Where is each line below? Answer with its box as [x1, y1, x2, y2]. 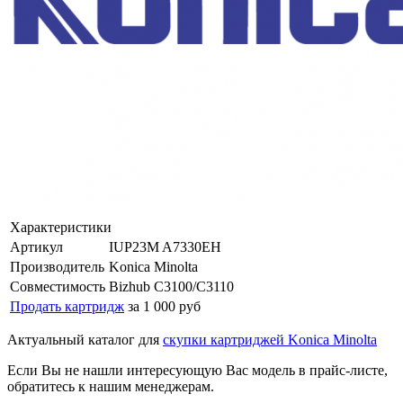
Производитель [10, 258, 104, 274]
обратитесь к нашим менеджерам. [7, 378, 214, 394]
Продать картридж [10, 298, 124, 314]
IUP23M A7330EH [109, 238, 221, 255]
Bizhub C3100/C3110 [109, 278, 234, 294]
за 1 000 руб [128, 298, 201, 314]
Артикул [10, 238, 63, 255]
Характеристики [10, 219, 112, 235]
